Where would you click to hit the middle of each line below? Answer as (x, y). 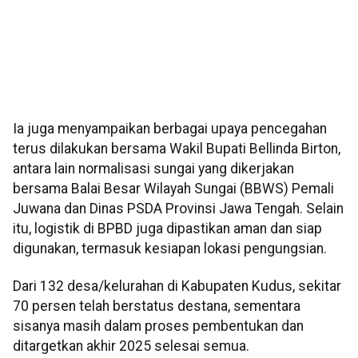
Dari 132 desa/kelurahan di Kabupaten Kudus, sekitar (177, 286)
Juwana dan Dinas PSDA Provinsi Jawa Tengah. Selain (178, 209)
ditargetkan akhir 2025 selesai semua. (131, 346)
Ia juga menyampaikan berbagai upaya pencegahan (170, 129)
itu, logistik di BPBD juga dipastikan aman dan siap (167, 229)
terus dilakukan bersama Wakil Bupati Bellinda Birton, (177, 149)
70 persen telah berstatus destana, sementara (157, 306)
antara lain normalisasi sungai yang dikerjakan (153, 169)
